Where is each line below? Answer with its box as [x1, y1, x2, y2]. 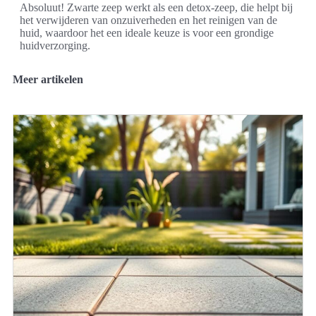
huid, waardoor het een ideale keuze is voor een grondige [20, 26, 274, 39]
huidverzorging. [20, 39, 90, 51]
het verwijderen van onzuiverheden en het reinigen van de [20, 13, 277, 26]
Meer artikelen [13, 73, 83, 85]
